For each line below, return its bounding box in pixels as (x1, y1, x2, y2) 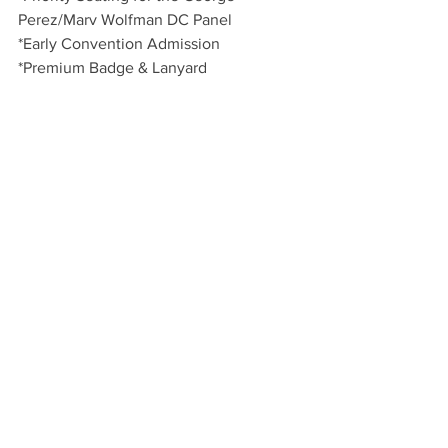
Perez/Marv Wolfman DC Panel (18, 11, 232, 29)
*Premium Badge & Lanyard (18, 59, 207, 77)
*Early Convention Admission (18, 35, 220, 53)
